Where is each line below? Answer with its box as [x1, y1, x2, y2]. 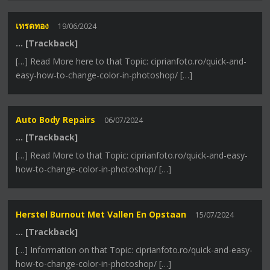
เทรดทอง [16, 20, 49, 32]
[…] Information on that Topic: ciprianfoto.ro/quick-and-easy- [16, 243, 253, 256]
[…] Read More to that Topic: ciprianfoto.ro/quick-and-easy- [16, 149, 248, 162]
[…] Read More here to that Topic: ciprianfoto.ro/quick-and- [16, 55, 247, 67]
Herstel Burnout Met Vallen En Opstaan [16, 208, 187, 220]
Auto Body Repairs [16, 114, 96, 126]
